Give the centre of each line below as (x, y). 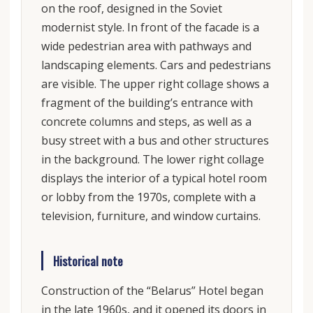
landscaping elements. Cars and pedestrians (156, 65)
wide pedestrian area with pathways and (146, 46)
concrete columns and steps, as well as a (146, 121)
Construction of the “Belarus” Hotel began (152, 291)
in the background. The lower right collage (152, 159)
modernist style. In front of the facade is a (150, 27)
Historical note (88, 260)
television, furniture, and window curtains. (151, 216)
